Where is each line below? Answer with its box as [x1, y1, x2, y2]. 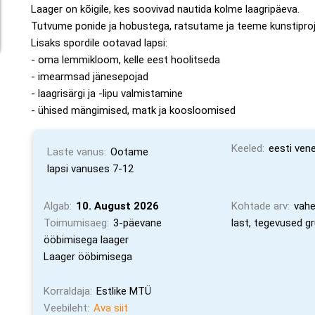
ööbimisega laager [44, 233, 129, 246]
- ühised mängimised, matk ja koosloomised [31, 104, 236, 117]
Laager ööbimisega [44, 250, 133, 263]
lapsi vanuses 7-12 [47, 162, 134, 175]
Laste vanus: [47, 146, 107, 158]
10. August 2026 [76, 200, 160, 212]
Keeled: [231, 142, 264, 155]
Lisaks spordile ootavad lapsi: [31, 37, 168, 49]
